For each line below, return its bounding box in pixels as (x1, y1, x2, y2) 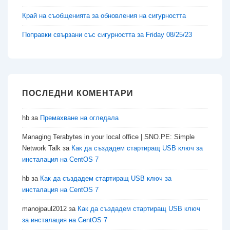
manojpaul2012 (22, 204, 67, 213)
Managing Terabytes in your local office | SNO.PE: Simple (22, 132, 195, 141)
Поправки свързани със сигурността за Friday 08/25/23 (22, 30, 192, 39)
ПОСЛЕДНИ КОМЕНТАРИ (22, 88, 133, 98)
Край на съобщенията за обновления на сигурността (22, 11, 186, 20)
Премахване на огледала (40, 113, 119, 122)
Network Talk (22, 144, 61, 152)
